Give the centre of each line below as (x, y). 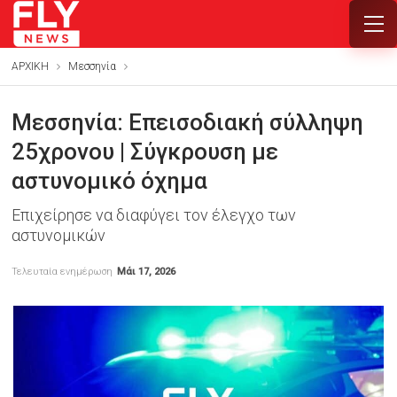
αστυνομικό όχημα (109, 181)
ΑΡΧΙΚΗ (30, 66)
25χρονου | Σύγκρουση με (144, 152)
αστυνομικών (58, 235)
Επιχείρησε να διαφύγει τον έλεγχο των (153, 215)
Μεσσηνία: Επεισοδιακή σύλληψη (187, 122)
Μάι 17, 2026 (146, 272)
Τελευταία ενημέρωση (63, 272)
